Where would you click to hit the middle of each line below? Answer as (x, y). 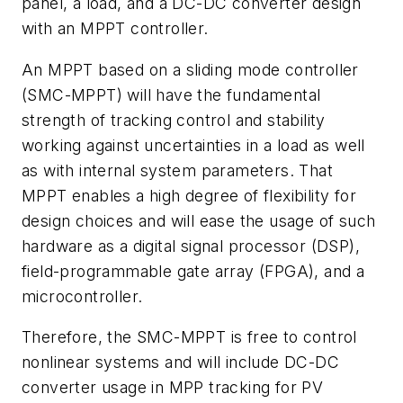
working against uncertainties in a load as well (193, 145)
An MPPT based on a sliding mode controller (190, 69)
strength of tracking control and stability (174, 120)
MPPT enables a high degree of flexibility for (189, 195)
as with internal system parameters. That (177, 170)
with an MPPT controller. (115, 29)
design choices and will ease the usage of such (199, 220)
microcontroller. (82, 296)
